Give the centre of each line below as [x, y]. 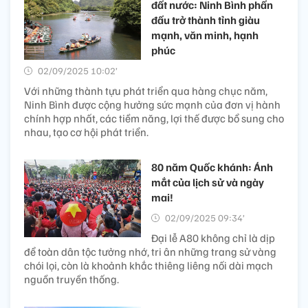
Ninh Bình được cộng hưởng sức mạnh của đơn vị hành [152, 104]
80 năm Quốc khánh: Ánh [212, 167]
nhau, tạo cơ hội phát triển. [86, 132]
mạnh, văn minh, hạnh [205, 35]
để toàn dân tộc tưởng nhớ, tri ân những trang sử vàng [150, 251]
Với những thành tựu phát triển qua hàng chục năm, [146, 90]
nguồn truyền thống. [71, 279]
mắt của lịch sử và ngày [208, 182]
